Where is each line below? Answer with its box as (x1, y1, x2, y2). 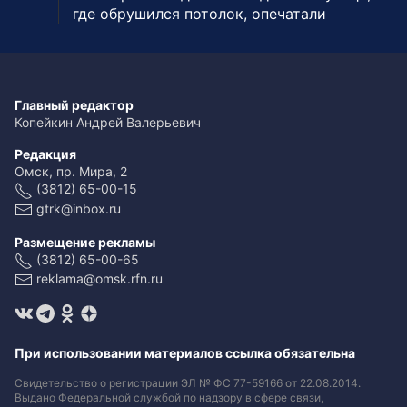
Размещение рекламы (15, 233, 155, 250)
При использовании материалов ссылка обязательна (15, 345, 355, 362)
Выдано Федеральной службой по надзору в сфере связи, (15, 391, 323, 405)
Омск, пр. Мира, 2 (15, 164, 127, 180)
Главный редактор (15, 97, 134, 114)
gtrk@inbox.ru (36, 200, 121, 216)
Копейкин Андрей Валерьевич (15, 114, 201, 131)
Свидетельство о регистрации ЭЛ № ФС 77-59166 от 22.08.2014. (15, 376, 361, 391)
